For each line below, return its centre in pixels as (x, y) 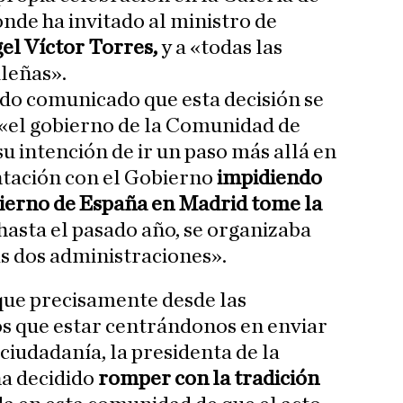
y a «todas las (220, 48)
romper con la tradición (207, 379)
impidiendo (268, 179)
